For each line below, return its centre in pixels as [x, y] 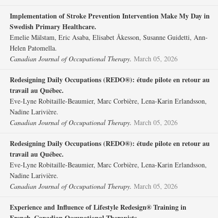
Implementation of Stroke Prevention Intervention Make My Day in [110, 16]
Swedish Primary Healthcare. [53, 27]
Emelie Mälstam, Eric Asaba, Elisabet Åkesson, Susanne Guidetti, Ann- [109, 37]
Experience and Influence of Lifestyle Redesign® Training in [98, 207]
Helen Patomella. [33, 48]
